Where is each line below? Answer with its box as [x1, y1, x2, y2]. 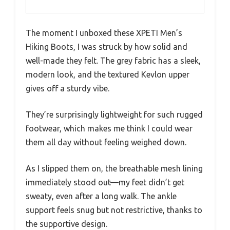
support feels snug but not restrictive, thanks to [26, 205, 202, 215]
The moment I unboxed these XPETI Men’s [26, 28, 182, 37]
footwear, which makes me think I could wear [26, 123, 193, 133]
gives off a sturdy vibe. [26, 83, 109, 93]
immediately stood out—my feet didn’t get [26, 177, 184, 187]
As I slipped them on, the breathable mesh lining [26, 163, 203, 173]
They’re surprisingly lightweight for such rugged [26, 109, 203, 119]
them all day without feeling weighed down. [26, 137, 186, 147]
